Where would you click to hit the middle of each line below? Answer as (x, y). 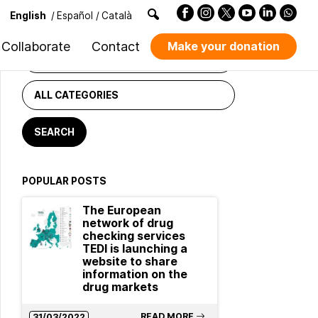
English (28, 16)
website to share (130, 262)
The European (121, 210)
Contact (116, 46)
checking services (133, 236)
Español (75, 16)
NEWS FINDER (55, 27)
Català (117, 16)
